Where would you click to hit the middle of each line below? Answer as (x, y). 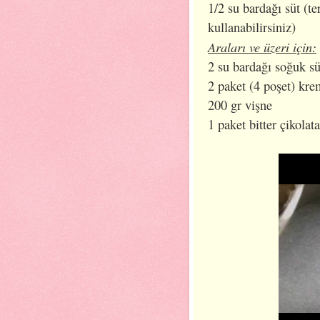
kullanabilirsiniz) (252, 27)
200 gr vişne (240, 105)
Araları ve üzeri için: (262, 46)
